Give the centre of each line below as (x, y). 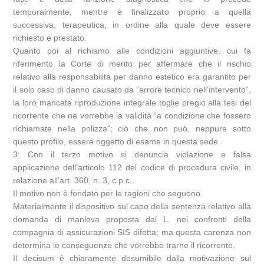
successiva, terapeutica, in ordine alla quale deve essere (132, 25)
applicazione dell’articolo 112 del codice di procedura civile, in (132, 168)
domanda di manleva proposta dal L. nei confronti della (132, 220)
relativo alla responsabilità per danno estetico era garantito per (132, 77)
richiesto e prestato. (50, 38)
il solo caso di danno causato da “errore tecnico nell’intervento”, (132, 90)
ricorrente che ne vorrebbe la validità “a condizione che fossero (132, 116)
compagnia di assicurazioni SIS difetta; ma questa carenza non (132, 232)
